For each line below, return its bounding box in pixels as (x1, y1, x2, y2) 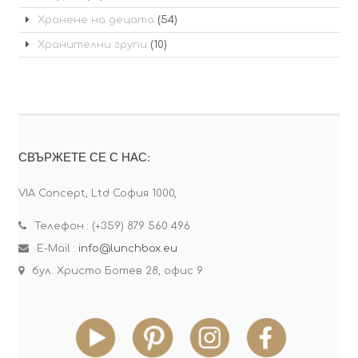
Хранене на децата (37, 14, 154, 26)
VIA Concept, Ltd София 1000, (18, 187, 177, 199)
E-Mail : (36, 242, 78, 254)
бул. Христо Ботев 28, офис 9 (31, 265, 203, 276)
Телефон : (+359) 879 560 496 (34, 220, 190, 232)
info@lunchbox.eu (78, 242, 177, 254)
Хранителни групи (37, 38, 147, 50)
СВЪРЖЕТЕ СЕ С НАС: (18, 148, 150, 165)
